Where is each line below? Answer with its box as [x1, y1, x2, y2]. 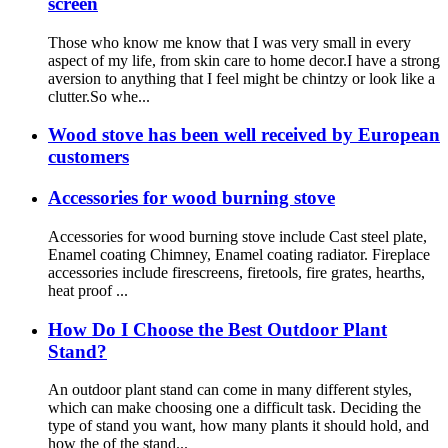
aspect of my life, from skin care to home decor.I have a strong [48, 51, 440, 69]
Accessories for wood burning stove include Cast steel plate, [48, 227, 427, 245]
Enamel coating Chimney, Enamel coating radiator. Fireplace [48, 245, 430, 263]
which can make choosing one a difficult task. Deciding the [48, 399, 421, 417]
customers [48, 146, 129, 168]
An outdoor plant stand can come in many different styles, [48, 381, 412, 399]
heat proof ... [48, 281, 128, 299]
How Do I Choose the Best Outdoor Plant [48, 318, 387, 340]
